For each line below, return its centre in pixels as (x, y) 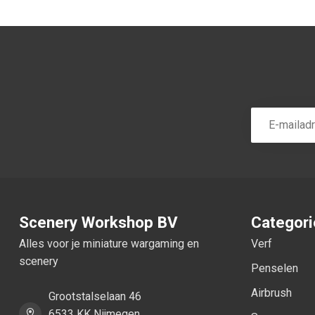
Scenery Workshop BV (98, 222)
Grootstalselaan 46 (95, 296)
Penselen (275, 268)
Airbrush (271, 292)
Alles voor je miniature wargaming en (109, 243)
